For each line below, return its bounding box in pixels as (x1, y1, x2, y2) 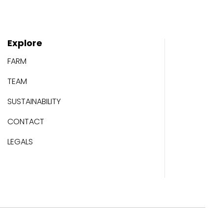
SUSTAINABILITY (7, 95, 61, 107)
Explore (7, 36, 42, 49)
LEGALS (7, 136, 33, 147)
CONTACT (7, 115, 44, 127)
